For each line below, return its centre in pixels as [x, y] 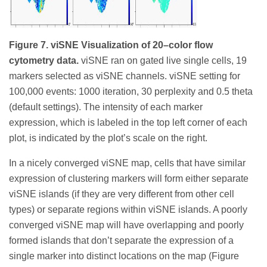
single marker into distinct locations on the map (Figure [124, 256]
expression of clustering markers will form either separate [129, 178]
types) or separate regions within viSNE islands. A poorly [128, 209]
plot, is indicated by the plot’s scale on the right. [108, 138]
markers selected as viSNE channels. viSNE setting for [125, 76]
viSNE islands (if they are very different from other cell [122, 194]
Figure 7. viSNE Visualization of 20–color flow [111, 45]
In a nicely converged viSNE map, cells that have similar [127, 163]
